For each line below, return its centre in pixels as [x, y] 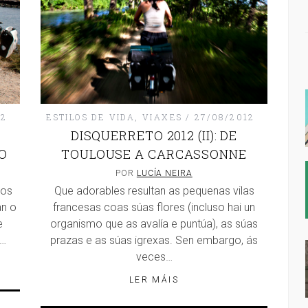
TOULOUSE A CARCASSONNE [154, 154]
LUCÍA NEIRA [164, 174]
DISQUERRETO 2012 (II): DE [154, 136]
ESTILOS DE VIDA [91, 117]
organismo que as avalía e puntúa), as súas [154, 224]
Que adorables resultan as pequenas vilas [154, 191]
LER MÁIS [154, 280]
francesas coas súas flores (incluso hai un [154, 208]
